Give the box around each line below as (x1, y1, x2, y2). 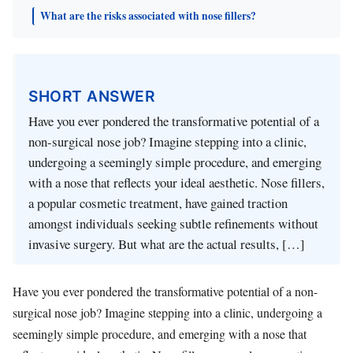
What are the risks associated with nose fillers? (40, 8, 256, 24)
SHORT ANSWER (28, 86, 154, 106)
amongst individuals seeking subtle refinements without (28, 214, 318, 233)
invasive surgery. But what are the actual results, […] (28, 235, 305, 254)
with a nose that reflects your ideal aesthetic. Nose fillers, (28, 173, 325, 192)
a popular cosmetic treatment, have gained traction (28, 194, 288, 213)
